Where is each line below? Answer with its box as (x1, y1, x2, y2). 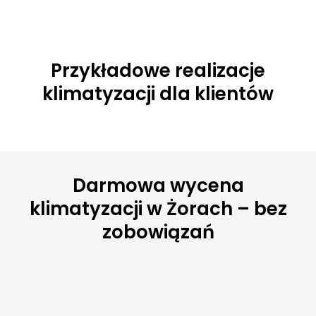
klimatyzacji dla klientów (42, 81, 274, 107)
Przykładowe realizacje (51, 58, 265, 84)
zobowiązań (102, 219, 214, 245)
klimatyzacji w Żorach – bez (29, 196, 287, 222)
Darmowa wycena (72, 173, 244, 199)
